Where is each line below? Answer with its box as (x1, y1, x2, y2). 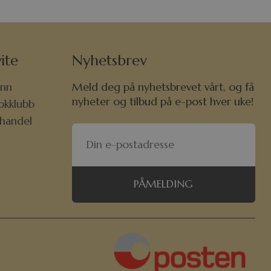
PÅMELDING (134, 177, 194, 191)
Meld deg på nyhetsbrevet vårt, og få (71, 80, 254, 94)
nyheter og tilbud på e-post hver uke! (71, 95, 253, 109)
